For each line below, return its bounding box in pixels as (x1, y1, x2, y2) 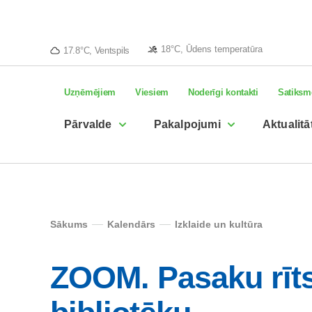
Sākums (50, 219, 88, 230)
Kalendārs (107, 219, 155, 230)
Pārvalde (64, 118, 112, 130)
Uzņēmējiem (64, 87, 116, 97)
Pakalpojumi (153, 118, 221, 130)
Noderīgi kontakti (187, 87, 258, 97)
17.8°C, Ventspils (63, 45, 130, 56)
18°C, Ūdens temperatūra (160, 43, 263, 54)
